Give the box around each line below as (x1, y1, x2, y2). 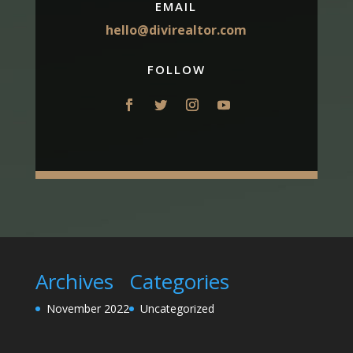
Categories (128, 266, 229, 295)
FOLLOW (147, 61, 206, 78)
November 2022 (46, 300, 129, 316)
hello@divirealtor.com (106, 21, 247, 39)
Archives (35, 266, 113, 295)
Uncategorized (139, 300, 214, 316)
